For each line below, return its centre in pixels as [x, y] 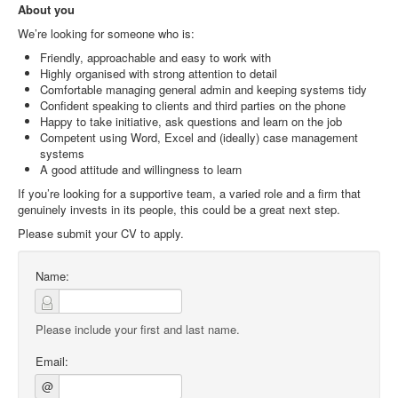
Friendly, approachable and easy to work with [155, 57]
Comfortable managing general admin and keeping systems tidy [203, 89]
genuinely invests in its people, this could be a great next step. [179, 209]
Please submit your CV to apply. [101, 233]
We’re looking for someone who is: [106, 33]
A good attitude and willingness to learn [141, 169]
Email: [52, 361]
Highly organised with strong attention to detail [159, 73]
